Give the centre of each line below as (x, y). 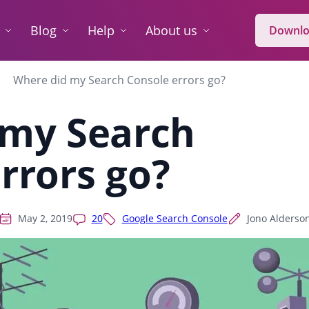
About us (171, 30)
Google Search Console (175, 218)
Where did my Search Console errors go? (119, 80)
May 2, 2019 (45, 218)
